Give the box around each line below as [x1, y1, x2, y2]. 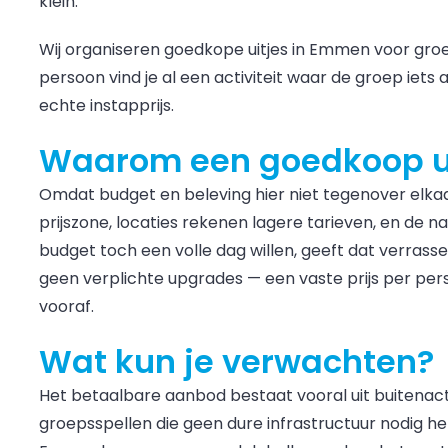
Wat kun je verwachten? [39, 339, 434, 384]
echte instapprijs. [39, 94, 174, 117]
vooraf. [39, 295, 94, 318]
